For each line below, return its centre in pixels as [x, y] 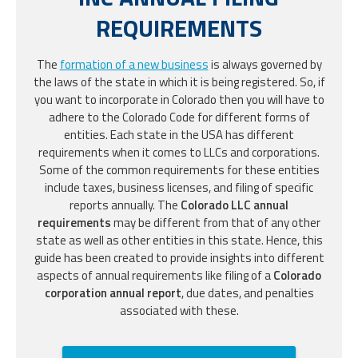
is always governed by [265, 64]
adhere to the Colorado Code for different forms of [179, 117]
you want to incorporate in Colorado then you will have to [179, 99]
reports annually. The [125, 205]
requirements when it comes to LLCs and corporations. [179, 152]
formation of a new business [134, 64]
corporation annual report [113, 292]
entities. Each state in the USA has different [179, 134]
